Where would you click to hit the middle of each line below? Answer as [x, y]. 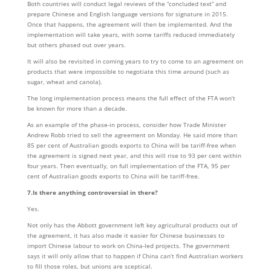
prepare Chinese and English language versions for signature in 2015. [127, 14]
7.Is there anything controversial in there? [92, 192]
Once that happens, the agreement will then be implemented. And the [129, 24]
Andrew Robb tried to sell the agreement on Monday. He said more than [132, 135]
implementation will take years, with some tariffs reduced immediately [131, 34]
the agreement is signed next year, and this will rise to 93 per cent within [134, 155]
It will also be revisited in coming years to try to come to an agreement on [135, 61]
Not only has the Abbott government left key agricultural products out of [132, 225]
